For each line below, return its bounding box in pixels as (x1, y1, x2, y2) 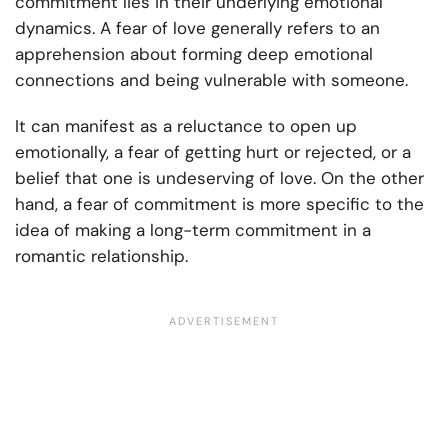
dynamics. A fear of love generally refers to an (15, 17, 380, 40)
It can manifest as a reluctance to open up (15, 115, 357, 138)
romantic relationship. (15, 245, 188, 268)
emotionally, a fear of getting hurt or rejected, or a (15, 141, 411, 164)
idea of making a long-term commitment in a (15, 219, 371, 242)
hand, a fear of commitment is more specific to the (15, 193, 424, 216)
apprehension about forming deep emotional (15, 43, 373, 66)
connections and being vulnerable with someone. (15, 69, 408, 92)
